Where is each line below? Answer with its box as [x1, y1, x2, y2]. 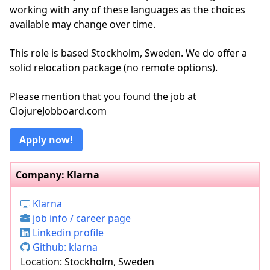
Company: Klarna [16, 168, 99, 181]
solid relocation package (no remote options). [10, 61, 218, 74]
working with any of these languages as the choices [10, 3, 245, 16]
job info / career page [30, 212, 131, 225]
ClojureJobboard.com [10, 104, 107, 118]
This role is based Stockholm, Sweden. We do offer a [10, 46, 247, 60]
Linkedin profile [30, 226, 104, 239]
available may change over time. [10, 17, 155, 31]
